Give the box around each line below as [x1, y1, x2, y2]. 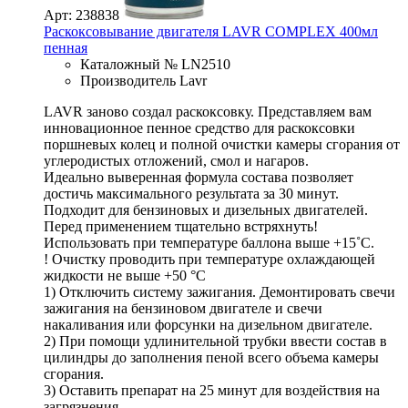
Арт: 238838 [44, 6, 119, 23]
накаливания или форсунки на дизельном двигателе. [44, 316, 372, 332]
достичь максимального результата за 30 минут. [44, 185, 339, 201]
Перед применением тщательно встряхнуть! [44, 218, 318, 234]
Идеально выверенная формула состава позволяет [44, 168, 353, 185]
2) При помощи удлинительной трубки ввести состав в [44, 332, 387, 349]
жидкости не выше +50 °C [44, 267, 206, 283]
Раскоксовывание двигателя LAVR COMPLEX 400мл [44, 23, 378, 39]
